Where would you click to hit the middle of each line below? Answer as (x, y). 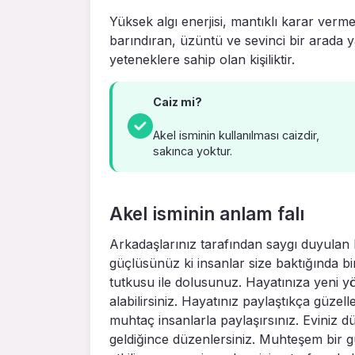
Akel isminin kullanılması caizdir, (237, 136)
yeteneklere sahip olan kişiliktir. (202, 60)
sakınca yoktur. (193, 151)
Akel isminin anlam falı (207, 214)
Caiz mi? (178, 102)
